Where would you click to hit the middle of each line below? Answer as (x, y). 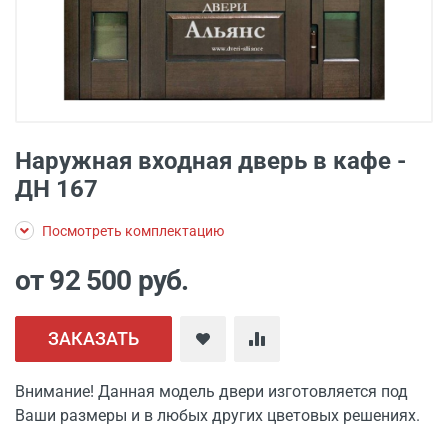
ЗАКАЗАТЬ (93, 338)
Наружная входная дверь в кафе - (210, 161)
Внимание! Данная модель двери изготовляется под (211, 391)
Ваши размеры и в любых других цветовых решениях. (217, 415)
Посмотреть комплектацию (131, 231)
